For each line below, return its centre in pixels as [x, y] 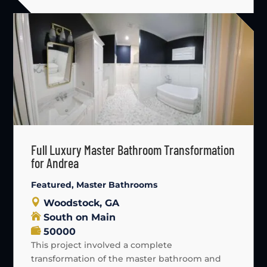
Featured [52, 185]
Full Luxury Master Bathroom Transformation [133, 150]
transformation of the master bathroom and [126, 259]
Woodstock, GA [82, 203]
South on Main [80, 218]
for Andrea [55, 163]
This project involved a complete [102, 245]
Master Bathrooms [117, 185]
